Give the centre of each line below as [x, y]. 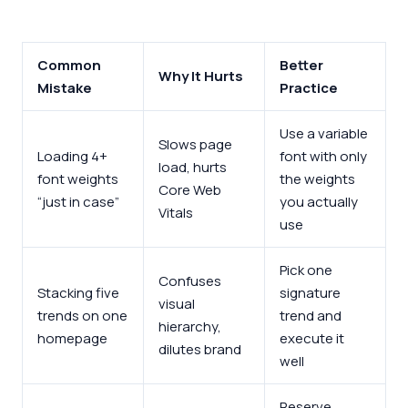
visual [177, 303]
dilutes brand [200, 349]
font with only [323, 156]
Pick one [306, 270]
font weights [78, 178]
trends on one [82, 315]
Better [301, 65]
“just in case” [78, 201]
